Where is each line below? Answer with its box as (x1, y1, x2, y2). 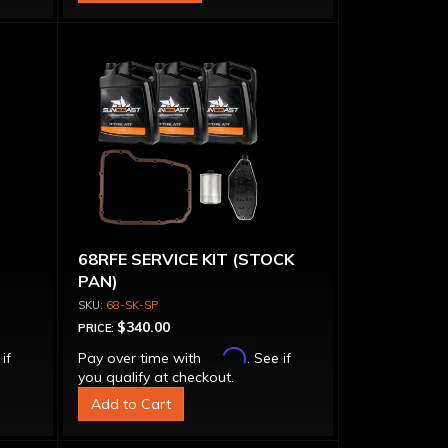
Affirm (204, 347, 247, 364)
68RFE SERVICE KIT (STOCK (77, 249, 294, 269)
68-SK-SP (105, 298, 158, 312)
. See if (246, 349, 291, 367)
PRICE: (77, 321, 117, 335)
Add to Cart (90, 395, 171, 413)
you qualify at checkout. (77, 368, 234, 386)
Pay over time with (77, 349, 205, 367)
